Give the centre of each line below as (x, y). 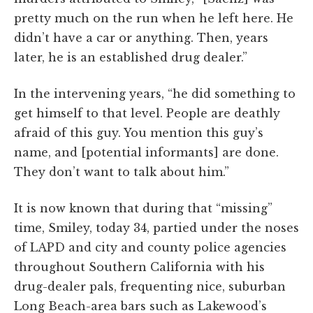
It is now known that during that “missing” (143, 208)
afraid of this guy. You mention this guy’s (139, 132)
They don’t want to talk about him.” (122, 172)
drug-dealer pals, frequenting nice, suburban (150, 286)
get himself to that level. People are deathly (147, 113)
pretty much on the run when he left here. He (154, 18)
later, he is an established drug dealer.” (131, 57)
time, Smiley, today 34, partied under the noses (156, 227)
